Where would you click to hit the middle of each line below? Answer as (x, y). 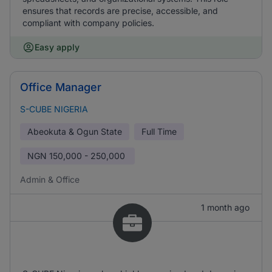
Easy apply (57, 47)
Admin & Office (50, 179)
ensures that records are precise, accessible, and (120, 11)
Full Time (159, 131)
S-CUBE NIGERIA (54, 109)
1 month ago (225, 207)
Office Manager (61, 87)
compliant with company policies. (88, 23)
